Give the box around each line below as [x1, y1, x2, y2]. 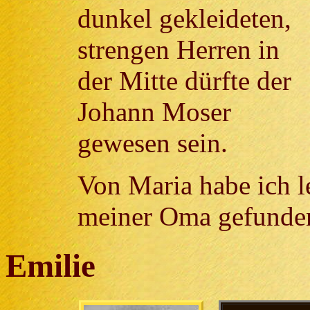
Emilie [6, 247, 95, 284]
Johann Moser [77, 97, 231, 127]
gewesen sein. [77, 128, 228, 158]
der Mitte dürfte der [77, 66, 291, 96]
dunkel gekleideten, [77, 3, 291, 34]
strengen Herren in [77, 35, 280, 65]
